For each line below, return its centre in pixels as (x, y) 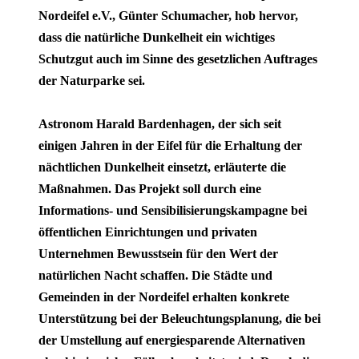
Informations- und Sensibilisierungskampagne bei (173, 210)
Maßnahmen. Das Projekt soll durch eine (150, 188)
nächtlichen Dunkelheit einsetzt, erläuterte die (162, 167)
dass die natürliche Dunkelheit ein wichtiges (157, 37)
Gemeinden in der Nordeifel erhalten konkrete (164, 296)
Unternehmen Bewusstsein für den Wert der (158, 253)
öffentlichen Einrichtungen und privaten (148, 232)
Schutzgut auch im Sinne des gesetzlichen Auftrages (178, 58)
